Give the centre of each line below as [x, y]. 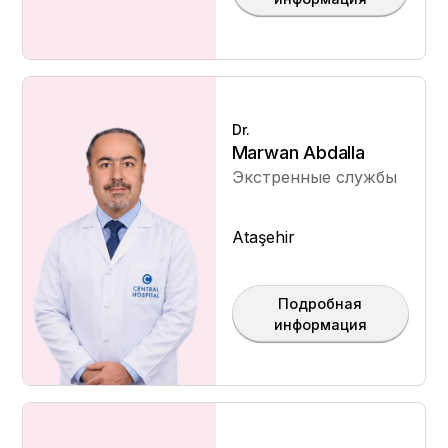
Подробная [320, 303]
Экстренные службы [314, 177]
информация [320, 324]
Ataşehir [263, 237]
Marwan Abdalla [298, 152]
